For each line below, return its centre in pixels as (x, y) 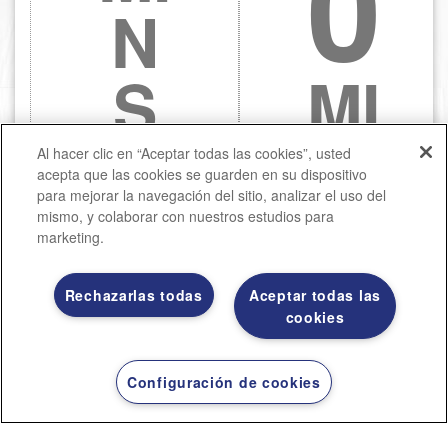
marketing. (71, 237)
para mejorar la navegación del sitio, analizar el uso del (212, 195)
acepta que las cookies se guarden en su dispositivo (202, 174)
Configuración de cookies (224, 382)
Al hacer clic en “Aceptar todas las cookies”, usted (194, 153)
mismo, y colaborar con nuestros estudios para (186, 216)
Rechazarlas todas (133, 295)
